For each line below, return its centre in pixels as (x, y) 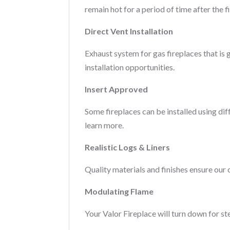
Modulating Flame (119, 191)
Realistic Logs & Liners (128, 147)
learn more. (104, 125)
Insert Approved (117, 89)
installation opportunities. (130, 67)
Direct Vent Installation (129, 31)
